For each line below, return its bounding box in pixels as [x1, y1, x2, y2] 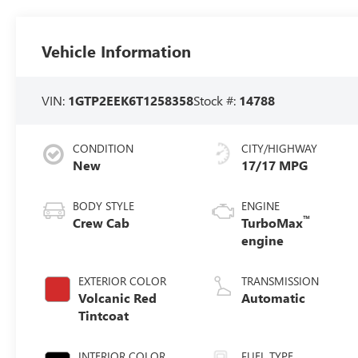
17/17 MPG [241, 156, 308, 173]
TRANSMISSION [241, 272, 320, 288]
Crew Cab [73, 213, 130, 231]
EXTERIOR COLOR [78, 272, 167, 288]
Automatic [241, 288, 306, 306]
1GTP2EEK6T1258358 [68, 91, 194, 109]
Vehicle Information [42, 40, 192, 62]
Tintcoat [78, 306, 129, 324]
